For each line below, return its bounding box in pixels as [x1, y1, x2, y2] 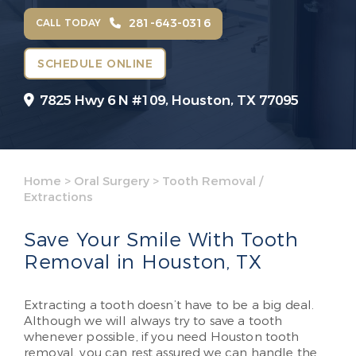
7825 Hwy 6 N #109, [40, 91, 172, 110]
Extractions [24, 189, 93, 205]
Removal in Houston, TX [24, 250, 262, 275]
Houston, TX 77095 [172, 91, 299, 110]
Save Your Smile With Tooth [24, 227, 299, 253]
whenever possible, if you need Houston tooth [24, 329, 300, 345]
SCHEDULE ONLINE [37, 56, 153, 72]
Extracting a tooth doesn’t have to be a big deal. [24, 297, 315, 313]
